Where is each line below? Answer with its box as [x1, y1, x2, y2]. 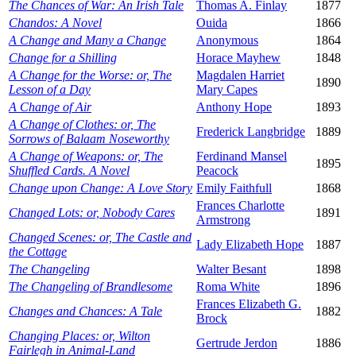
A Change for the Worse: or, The [9, 68, 172, 83]
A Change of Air [9, 100, 91, 114]
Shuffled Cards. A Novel [9, 164, 130, 178]
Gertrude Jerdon [196, 336, 277, 350]
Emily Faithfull [196, 181, 272, 195]
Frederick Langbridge [196, 125, 305, 139]
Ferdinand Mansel [196, 149, 287, 164]
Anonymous [196, 33, 258, 48]
